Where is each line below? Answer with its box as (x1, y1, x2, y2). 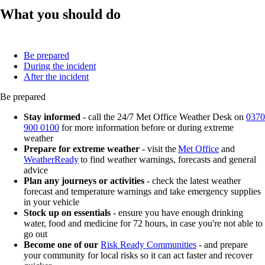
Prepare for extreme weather (24, 144, 140, 154)
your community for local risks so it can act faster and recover (24, 250, 253, 261)
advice (24, 165, 48, 176)
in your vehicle (24, 197, 79, 208)
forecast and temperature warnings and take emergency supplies (24, 186, 261, 197)
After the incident (24, 72, 89, 82)
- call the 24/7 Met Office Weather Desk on (80, 112, 246, 122)
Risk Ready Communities (101, 240, 196, 250)
